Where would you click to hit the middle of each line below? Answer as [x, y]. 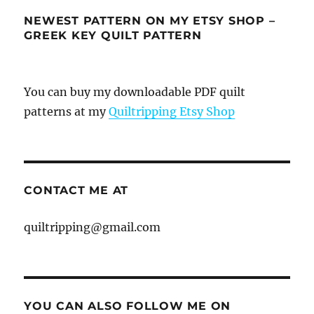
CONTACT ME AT [76, 191]
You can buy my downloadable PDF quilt [135, 92]
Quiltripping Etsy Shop [172, 112]
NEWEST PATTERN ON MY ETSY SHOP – [150, 21]
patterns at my [67, 112]
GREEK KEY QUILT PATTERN [113, 36]
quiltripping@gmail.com [93, 227]
